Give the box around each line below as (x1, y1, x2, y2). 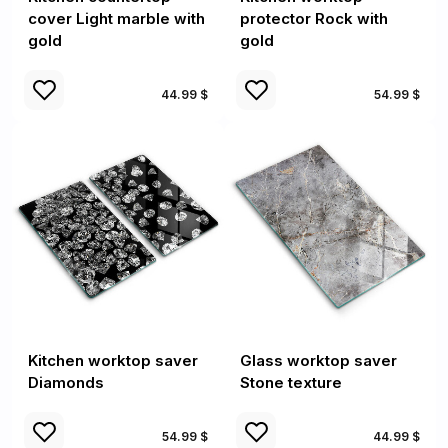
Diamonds (28, 373, 104, 392)
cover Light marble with (28, 9, 205, 28)
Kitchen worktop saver (28, 351, 198, 370)
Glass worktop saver (240, 351, 397, 370)
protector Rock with (240, 9, 388, 28)
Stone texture (240, 373, 342, 392)
